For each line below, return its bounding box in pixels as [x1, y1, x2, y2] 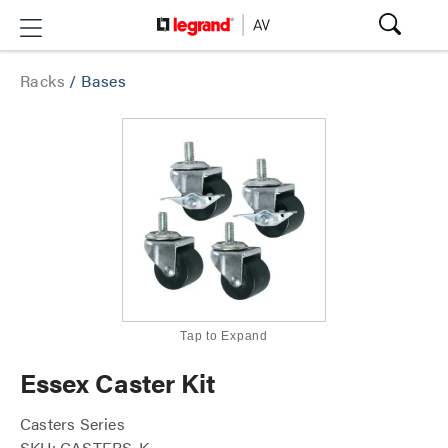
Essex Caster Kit [20, 364, 215, 401]
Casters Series [20, 412, 125, 435]
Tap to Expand [180, 329, 268, 343]
